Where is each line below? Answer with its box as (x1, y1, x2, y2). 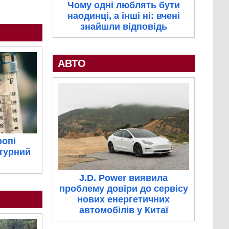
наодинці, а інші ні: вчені (67, 10, 180, 21)
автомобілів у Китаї (79, 204, 168, 215)
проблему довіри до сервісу (59, 183, 188, 194)
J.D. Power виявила (79, 172, 168, 183)
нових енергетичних (77, 194, 170, 204)
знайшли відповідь (80, 21, 167, 32)
